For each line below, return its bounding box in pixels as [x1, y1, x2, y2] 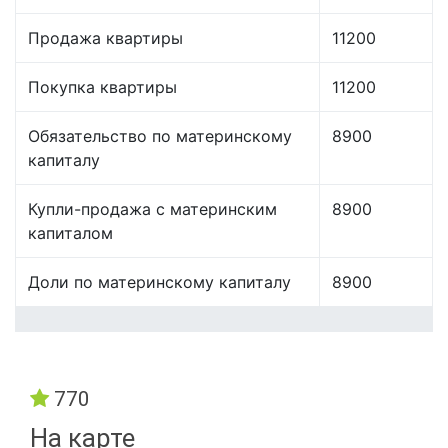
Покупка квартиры [28, 77, 177, 98]
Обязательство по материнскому [28, 126, 292, 147]
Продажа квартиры [28, 28, 183, 49]
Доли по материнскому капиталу [28, 272, 291, 293]
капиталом [28, 223, 113, 244]
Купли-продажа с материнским [28, 199, 277, 220]
